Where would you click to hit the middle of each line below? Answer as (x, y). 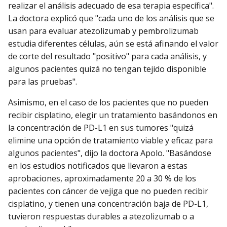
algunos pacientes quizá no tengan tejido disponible (107, 69)
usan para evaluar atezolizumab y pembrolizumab (103, 31)
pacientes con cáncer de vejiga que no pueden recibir (108, 191)
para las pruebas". (43, 81)
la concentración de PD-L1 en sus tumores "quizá (101, 127)
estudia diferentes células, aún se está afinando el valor (113, 43)
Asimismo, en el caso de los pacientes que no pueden (108, 102)
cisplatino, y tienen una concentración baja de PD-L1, (108, 203)
